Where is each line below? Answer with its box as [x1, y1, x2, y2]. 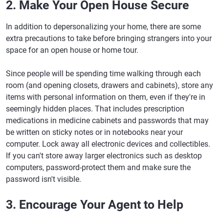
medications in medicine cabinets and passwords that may [6, 116, 209, 125]
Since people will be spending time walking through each [6, 69, 201, 78]
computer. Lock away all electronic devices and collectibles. [6, 139, 210, 149]
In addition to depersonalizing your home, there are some [6, 22, 201, 31]
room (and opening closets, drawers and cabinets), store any [6, 81, 213, 90]
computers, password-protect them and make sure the [6, 163, 191, 172]
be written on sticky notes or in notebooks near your [6, 128, 183, 137]
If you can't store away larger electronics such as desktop [6, 151, 202, 160]
